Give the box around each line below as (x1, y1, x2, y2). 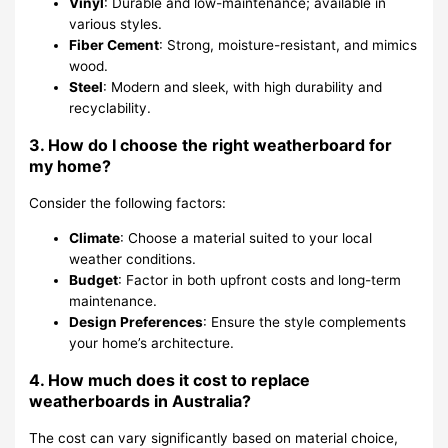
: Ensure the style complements (203, 313, 407, 330)
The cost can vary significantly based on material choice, (29, 429, 399, 446)
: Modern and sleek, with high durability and (103, 79, 383, 96)
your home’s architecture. (69, 334, 235, 351)
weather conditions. (69, 250, 197, 267)
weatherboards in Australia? (29, 390, 252, 411)
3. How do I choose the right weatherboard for (29, 135, 393, 156)
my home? (29, 156, 112, 177)
